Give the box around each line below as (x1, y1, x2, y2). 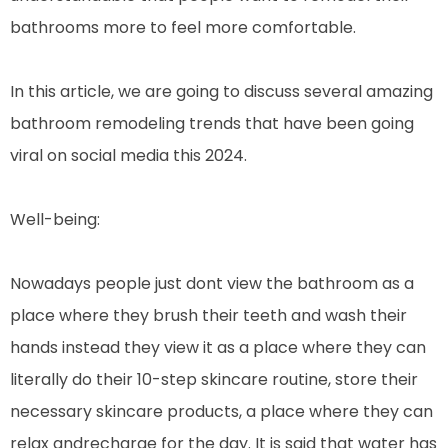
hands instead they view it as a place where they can (10, 335, 426, 359)
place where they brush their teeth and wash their (10, 303, 407, 327)
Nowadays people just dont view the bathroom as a (10, 271, 414, 295)
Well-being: (10, 207, 100, 231)
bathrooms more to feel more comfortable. (10, 15, 356, 39)
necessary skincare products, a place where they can (10, 399, 433, 423)
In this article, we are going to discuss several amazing (10, 79, 433, 103)
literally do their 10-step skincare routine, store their (10, 367, 418, 391)
